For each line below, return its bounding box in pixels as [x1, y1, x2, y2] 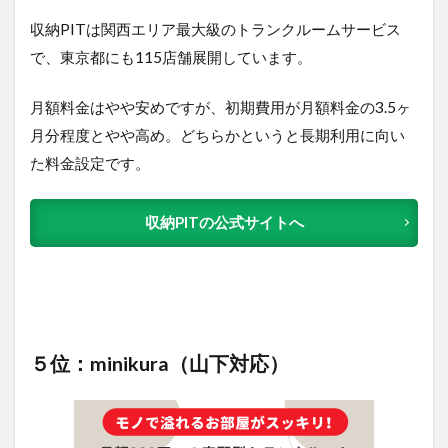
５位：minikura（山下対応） [30, 350, 289, 375]
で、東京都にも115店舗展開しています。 [30, 47, 312, 66]
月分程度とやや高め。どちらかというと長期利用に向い [30, 125, 405, 144]
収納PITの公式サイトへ [144, 213, 304, 231]
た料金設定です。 [30, 153, 150, 172]
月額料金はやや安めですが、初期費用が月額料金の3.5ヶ [30, 97, 411, 116]
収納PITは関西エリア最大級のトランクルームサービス [30, 19, 401, 38]
